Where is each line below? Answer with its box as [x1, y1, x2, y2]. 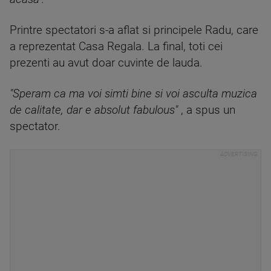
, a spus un [178, 103, 235, 117]
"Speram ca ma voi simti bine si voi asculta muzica [10, 87, 257, 100]
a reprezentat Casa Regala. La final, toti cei [10, 40, 223, 53]
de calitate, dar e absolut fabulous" [10, 103, 178, 117]
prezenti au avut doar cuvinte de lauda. [10, 56, 203, 70]
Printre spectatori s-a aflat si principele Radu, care [10, 24, 258, 37]
